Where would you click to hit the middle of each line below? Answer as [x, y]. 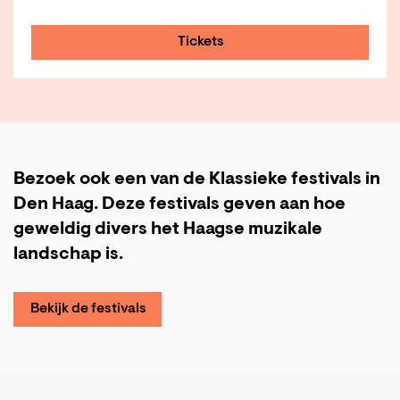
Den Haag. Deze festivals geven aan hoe [179, 205]
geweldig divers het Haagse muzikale [168, 230]
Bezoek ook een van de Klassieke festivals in [197, 180]
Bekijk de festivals [88, 309]
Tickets [201, 42]
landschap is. [68, 255]
